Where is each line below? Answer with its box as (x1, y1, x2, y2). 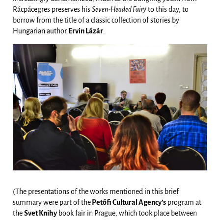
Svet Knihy (24, 209, 57, 218)
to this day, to (146, 5, 189, 13)
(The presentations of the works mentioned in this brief (13, 188, 179, 196)
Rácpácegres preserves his (13, 5, 92, 13)
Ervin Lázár (68, 27, 103, 35)
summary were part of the (13, 198, 91, 207)
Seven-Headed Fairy (92, 5, 146, 13)
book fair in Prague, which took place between (57, 209, 197, 218)
